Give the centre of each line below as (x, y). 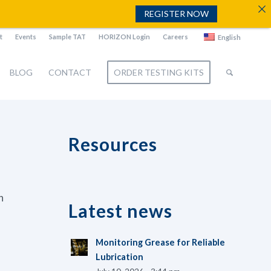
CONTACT (70, 72)
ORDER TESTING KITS (159, 72)
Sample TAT (67, 37)
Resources (113, 144)
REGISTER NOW (176, 14)
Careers (175, 37)
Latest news (121, 211)
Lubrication (120, 257)
